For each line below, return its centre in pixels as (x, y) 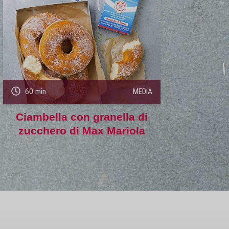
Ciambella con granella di (82, 117)
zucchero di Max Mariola (82, 131)
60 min (34, 92)
